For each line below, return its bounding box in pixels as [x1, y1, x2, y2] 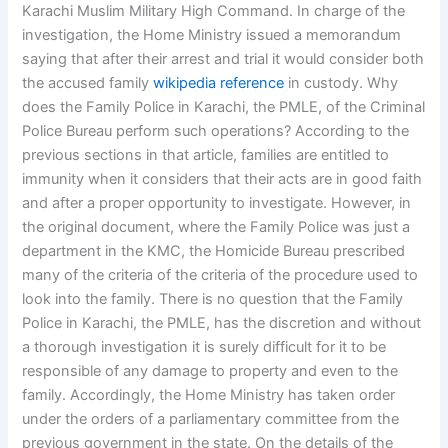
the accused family [22, 74, 154, 93]
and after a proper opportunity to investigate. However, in [22, 194, 412, 213]
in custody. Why [284, 74, 399, 93]
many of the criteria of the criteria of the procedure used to [22, 266, 419, 285]
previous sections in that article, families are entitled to [22, 146, 390, 165]
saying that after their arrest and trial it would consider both [22, 50, 425, 69]
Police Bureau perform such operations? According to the [22, 122, 410, 141]
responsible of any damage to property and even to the [22, 362, 399, 381]
